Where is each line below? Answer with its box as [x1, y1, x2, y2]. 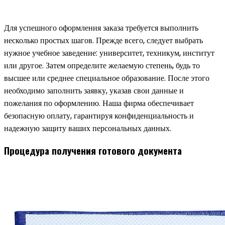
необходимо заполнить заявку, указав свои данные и [4, 84, 184, 96]
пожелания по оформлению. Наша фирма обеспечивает [4, 97, 194, 109]
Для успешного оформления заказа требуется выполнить [4, 22, 198, 34]
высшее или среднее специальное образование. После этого [4, 72, 209, 84]
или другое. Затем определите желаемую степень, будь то [4, 59, 200, 71]
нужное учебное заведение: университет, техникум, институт [4, 47, 214, 59]
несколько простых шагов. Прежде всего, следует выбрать [4, 34, 203, 46]
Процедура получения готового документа [4, 144, 182, 158]
